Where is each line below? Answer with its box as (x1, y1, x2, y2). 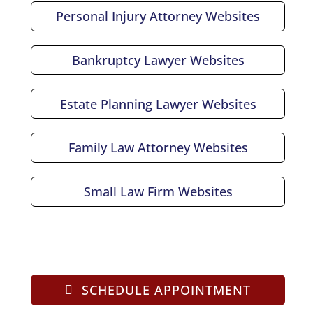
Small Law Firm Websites (83, 183, 233, 201)
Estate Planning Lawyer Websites (59, 95, 256, 112)
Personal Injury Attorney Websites (56, 8, 261, 25)
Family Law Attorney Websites (68, 139, 248, 156)
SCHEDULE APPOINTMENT (81, 281, 251, 298)
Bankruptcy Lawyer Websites (71, 51, 245, 68)
